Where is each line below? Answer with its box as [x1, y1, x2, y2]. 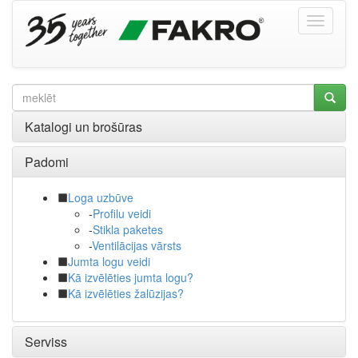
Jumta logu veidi [68, 253, 150, 269]
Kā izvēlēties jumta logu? [68, 269, 193, 285]
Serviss [25, 332, 67, 351]
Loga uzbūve [68, 189, 133, 205]
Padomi [25, 153, 69, 171]
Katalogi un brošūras [25, 117, 142, 136]
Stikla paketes [93, 221, 163, 237]
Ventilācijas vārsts [92, 237, 181, 253]
